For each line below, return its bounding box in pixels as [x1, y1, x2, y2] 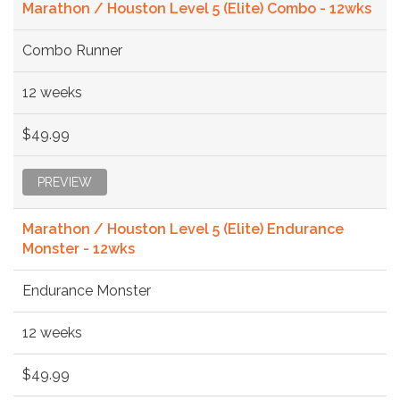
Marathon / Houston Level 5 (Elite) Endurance [22, 220, 344, 237]
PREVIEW [37, 174, 92, 189]
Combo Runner [22, 41, 122, 59]
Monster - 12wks [22, 239, 135, 257]
